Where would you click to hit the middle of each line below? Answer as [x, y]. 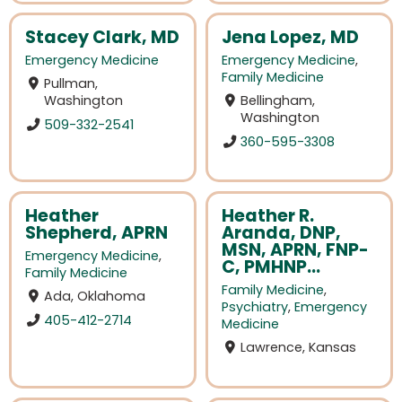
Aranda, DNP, [281, 233]
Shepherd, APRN [96, 233]
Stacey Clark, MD [102, 38]
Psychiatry [255, 307]
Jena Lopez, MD [290, 38]
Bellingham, [278, 101]
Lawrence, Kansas [299, 348]
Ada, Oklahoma [95, 297]
